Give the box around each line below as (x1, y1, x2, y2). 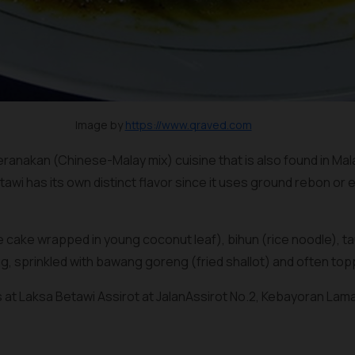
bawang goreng (96, 253, 189, 270)
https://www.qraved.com (124, 117, 252, 132)
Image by (74, 117, 125, 132)
